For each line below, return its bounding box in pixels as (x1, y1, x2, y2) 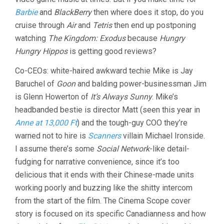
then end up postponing (112, 20, 196, 30)
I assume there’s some (15, 144, 96, 153)
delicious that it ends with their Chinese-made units (15, 170, 194, 179)
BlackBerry (54, 7, 91, 17)
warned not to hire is (15, 131, 88, 140)
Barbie (15, 7, 37, 17)
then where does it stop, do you (91, 7, 203, 17)
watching (15, 33, 48, 43)
